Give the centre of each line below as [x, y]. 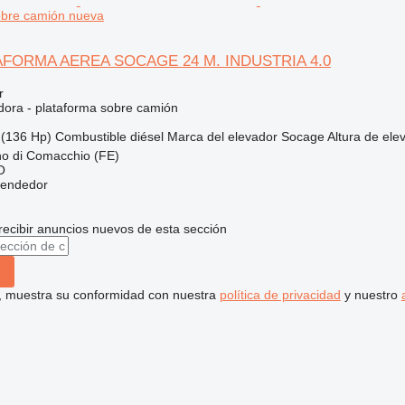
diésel [146, 136]
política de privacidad [280, 294]
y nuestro [371, 294]
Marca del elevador [222, 136]
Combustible [90, 136]
